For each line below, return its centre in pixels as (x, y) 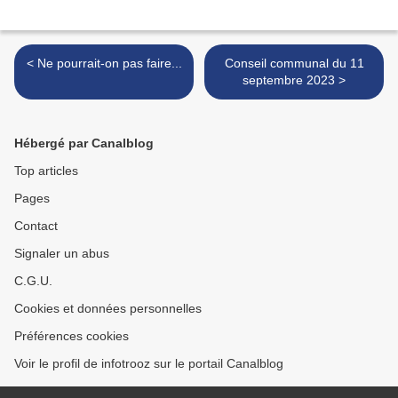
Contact (36, 225)
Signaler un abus (62, 253)
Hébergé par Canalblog (84, 143)
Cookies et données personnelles (108, 308)
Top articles (46, 170)
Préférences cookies (72, 335)
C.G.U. (33, 280)
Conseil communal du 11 (294, 63)
